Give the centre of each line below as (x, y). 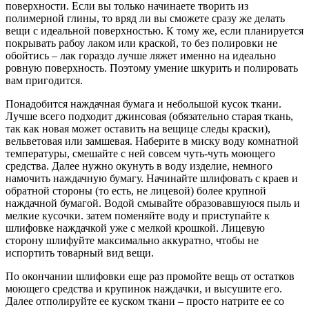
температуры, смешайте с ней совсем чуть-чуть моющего (140, 154)
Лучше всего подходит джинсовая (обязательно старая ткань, (149, 117)
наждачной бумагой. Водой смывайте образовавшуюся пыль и (153, 203)
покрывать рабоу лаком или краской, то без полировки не (141, 43)
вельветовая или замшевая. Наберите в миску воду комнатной (152, 141)
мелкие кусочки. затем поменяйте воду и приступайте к (138, 216)
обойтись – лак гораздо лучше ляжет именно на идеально (141, 56)
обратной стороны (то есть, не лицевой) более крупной (136, 191)
